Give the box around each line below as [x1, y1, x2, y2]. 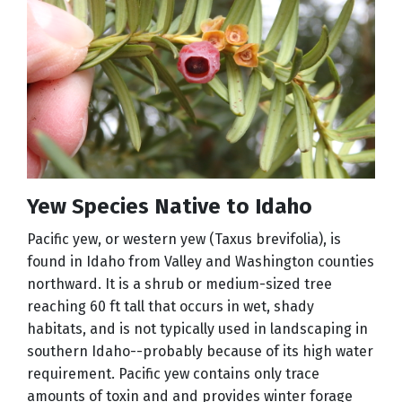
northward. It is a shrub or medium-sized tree [27, 275, 332, 293]
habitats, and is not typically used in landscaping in [27, 320, 368, 338]
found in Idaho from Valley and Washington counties [27, 253, 374, 271]
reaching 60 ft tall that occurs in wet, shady [27, 298, 314, 316]
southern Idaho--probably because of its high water [27, 343, 373, 361]
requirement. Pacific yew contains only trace [27, 365, 319, 383]
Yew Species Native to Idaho [27, 194, 312, 220]
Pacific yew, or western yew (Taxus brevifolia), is [27, 231, 341, 249]
